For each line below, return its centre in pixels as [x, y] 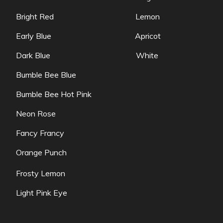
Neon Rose [80, 113]
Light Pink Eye [72, 192]
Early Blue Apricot [88, 36]
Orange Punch [76, 152]
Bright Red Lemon [88, 16]
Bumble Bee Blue [77, 74]
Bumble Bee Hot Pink [79, 94]
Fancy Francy [51, 133]
